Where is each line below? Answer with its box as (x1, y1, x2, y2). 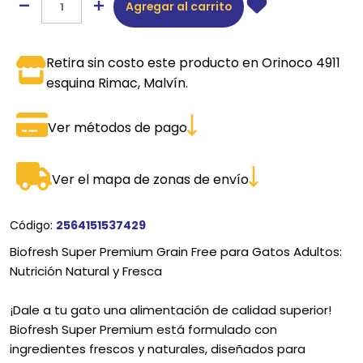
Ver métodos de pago (47, 118, 187, 138)
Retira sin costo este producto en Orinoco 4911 (46, 53, 341, 73)
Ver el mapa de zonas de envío (51, 169, 249, 189)
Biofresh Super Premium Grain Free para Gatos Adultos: (10, 243, 342, 261)
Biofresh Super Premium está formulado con (10, 321, 277, 339)
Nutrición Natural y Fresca (10, 263, 162, 280)
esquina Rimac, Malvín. (46, 74, 189, 93)
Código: (10, 217, 56, 234)
